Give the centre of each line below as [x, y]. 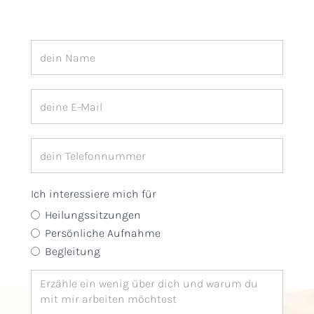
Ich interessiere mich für [94, 194]
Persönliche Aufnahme [103, 233]
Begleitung [73, 251]
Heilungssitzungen [93, 215]
